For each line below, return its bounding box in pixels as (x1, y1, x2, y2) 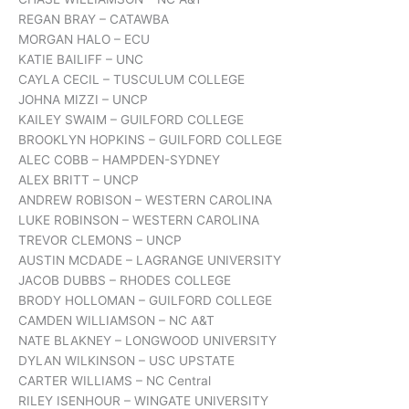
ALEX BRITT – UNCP (18, 173, 139, 188)
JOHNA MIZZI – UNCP (18, 92, 148, 108)
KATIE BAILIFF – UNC (18, 52, 143, 68)
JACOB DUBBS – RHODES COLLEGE (18, 273, 231, 288)
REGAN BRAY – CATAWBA (18, 12, 169, 27)
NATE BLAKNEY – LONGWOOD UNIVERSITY (18, 333, 277, 349)
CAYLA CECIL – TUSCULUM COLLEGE (18, 72, 245, 88)
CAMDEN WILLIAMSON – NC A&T (18, 313, 215, 329)
